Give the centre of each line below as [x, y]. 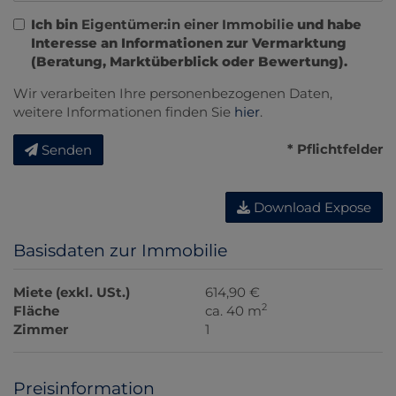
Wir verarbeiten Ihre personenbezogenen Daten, [173, 94]
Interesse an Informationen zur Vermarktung [189, 43]
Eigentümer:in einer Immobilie [187, 25]
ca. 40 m [234, 311]
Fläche [36, 311]
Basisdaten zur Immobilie [120, 251]
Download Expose [311, 208]
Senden [67, 150]
